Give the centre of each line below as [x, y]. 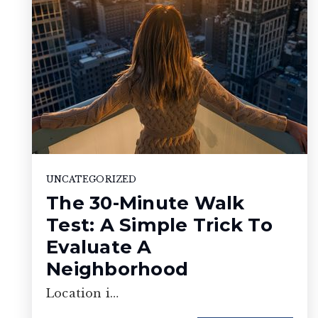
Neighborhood [117, 269]
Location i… [83, 293]
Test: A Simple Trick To [159, 225]
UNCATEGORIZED [92, 179]
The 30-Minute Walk [146, 203]
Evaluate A [99, 247]
